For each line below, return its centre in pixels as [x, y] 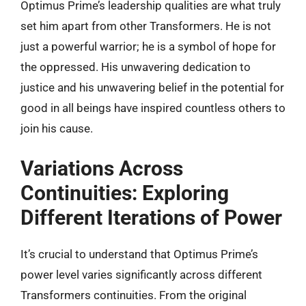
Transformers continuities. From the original [134, 295]
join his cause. [57, 128]
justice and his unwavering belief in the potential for [152, 87]
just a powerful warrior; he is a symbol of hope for [148, 46]
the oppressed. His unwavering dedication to [136, 67]
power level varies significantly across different [141, 274]
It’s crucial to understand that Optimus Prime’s [139, 254]
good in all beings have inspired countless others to [153, 108]
